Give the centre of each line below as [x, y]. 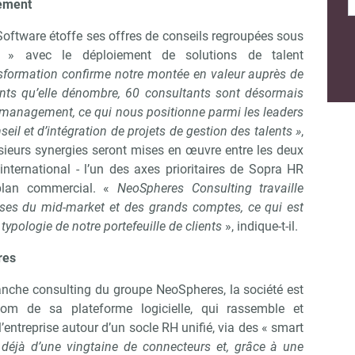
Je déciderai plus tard [270, 162]
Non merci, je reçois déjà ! [104, 162]
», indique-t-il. [260, 227]
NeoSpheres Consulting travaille [211, 189]
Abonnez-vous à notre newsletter [231, 90]
